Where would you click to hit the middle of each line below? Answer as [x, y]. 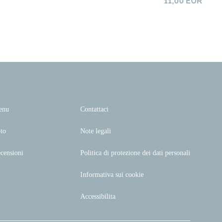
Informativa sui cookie [112, 175]
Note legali [96, 131]
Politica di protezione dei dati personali [135, 153]
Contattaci [94, 109]
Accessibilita [98, 196]
